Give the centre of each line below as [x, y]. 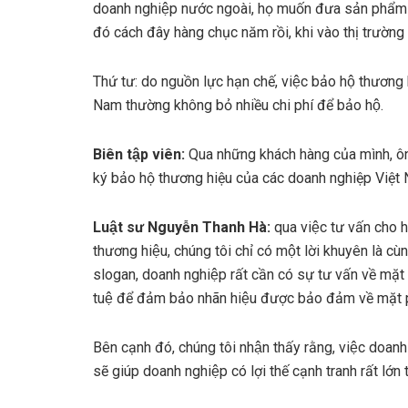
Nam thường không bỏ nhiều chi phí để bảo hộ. [238, 106]
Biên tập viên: [139, 155]
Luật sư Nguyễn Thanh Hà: [182, 228]
